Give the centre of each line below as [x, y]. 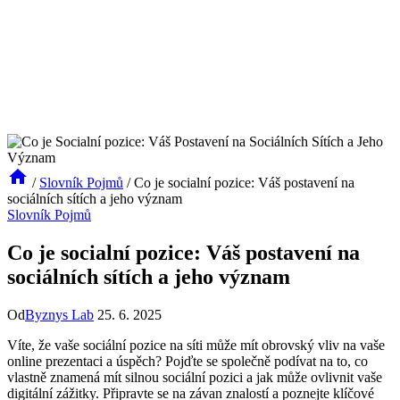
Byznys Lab [59, 314]
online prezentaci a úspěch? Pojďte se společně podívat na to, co [187, 361]
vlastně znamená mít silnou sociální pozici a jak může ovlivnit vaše [195, 377]
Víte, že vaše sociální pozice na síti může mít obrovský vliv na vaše [196, 345]
